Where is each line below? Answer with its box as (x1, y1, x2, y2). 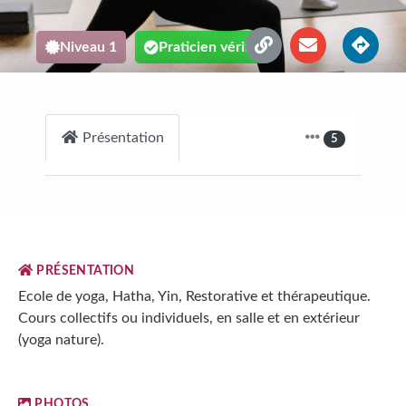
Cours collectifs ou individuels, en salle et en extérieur (18, 310, 360, 325)
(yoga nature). (18, 332, 104, 347)
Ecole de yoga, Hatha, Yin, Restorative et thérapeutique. (18, 288, 371, 304)
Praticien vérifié (159, 40, 262, 55)
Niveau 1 (60, 40, 117, 55)
